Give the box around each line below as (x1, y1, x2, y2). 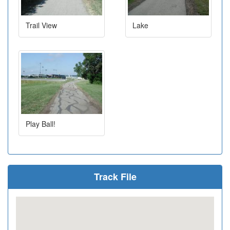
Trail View (26, 20, 57, 31)
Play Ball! (26, 118, 55, 129)
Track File (93, 169, 137, 183)
